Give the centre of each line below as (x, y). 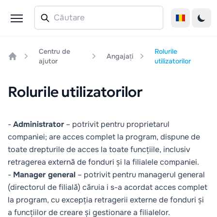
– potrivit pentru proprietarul (117, 124)
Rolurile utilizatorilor (75, 92)
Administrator (39, 124)
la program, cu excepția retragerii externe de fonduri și (106, 200)
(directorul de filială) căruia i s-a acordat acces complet (108, 187)
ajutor (48, 61)
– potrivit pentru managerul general (140, 175)
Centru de (54, 51)
